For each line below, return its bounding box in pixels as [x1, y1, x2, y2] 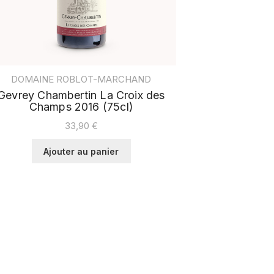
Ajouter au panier [43, 146, 119, 157]
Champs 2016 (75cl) [29, 100, 133, 114]
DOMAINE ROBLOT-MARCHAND [11, 73, 152, 86]
